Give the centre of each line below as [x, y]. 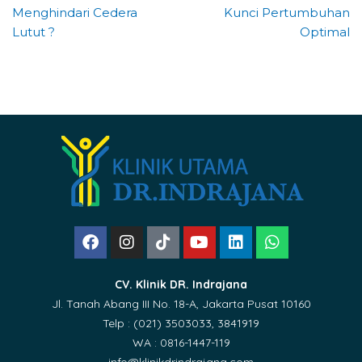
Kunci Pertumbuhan [287, 13]
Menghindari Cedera [75, 13]
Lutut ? [34, 32]
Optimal [325, 32]
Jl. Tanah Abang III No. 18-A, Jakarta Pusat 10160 [181, 304]
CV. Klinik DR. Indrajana [181, 285]
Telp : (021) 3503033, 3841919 [181, 324]
